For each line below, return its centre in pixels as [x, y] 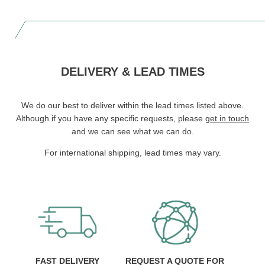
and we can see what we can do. [132, 131]
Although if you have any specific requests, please [111, 118]
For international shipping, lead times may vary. [132, 152]
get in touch [227, 118]
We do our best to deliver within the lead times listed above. [132, 105]
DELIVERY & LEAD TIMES [132, 71]
